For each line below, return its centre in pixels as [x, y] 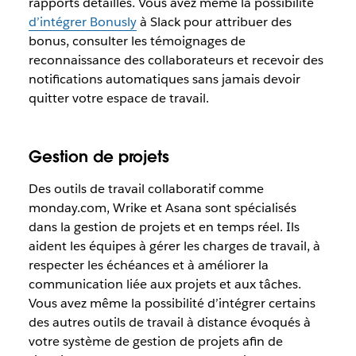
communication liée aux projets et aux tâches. [164, 284]
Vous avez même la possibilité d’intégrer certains [172, 303]
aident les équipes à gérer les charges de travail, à [174, 246]
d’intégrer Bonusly [82, 22]
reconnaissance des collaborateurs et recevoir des [176, 60]
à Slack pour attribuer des [214, 22]
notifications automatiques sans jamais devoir [164, 79]
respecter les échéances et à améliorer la [148, 265]
